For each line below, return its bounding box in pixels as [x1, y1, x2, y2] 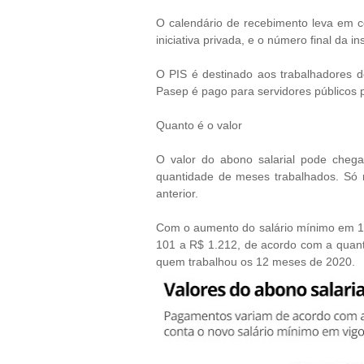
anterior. [156, 187, 198, 200]
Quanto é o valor [156, 119, 242, 132]
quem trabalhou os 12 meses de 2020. [156, 255, 355, 268]
